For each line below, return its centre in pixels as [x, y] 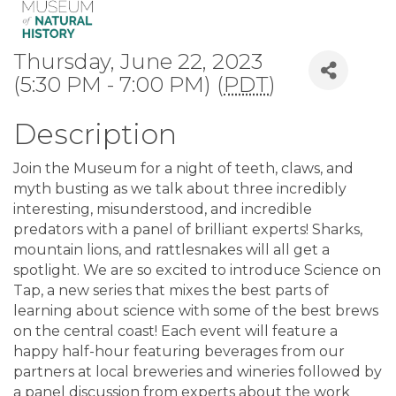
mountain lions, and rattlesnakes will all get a [171, 250]
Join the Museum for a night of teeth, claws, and [183, 169]
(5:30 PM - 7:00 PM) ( [118, 85]
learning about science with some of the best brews [196, 311]
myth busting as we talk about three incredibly [180, 189]
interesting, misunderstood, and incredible [163, 209]
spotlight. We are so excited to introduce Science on [197, 270]
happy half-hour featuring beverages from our [179, 352]
